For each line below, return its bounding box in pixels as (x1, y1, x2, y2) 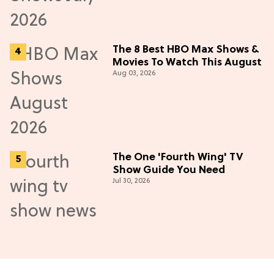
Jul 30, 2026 (113, 176, 150, 185)
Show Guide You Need (113, 164, 225, 176)
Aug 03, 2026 (113, 68, 155, 78)
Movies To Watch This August (113, 56, 262, 68)
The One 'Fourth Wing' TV (113, 151, 243, 163)
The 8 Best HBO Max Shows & (113, 43, 259, 56)
